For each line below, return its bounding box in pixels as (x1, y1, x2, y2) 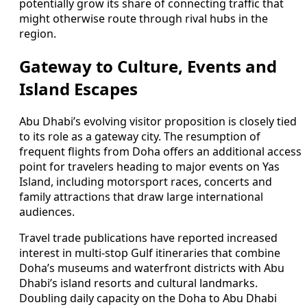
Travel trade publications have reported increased (19, 230, 278, 246)
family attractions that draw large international (19, 189, 263, 205)
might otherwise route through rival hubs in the (19, 11, 268, 27)
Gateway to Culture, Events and (19, 55, 277, 78)
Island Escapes (19, 77, 138, 101)
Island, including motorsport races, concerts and (19, 174, 272, 190)
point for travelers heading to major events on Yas (19, 159, 280, 175)
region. (19, 26, 56, 42)
